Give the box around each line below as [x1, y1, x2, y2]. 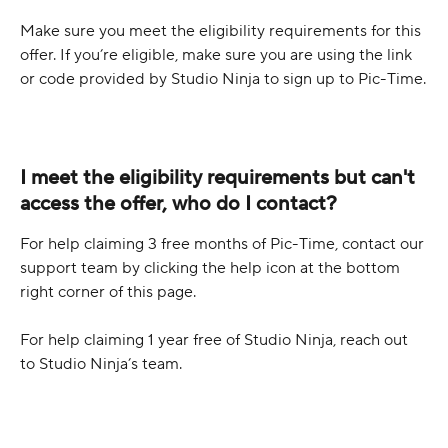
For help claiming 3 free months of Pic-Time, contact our [20, 233, 428, 254]
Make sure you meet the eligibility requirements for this [20, 21, 425, 42]
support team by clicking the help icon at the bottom [20, 257, 404, 278]
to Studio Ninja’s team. [20, 353, 182, 374]
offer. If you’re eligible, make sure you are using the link [20, 45, 416, 66]
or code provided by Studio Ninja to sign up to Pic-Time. [20, 69, 426, 90]
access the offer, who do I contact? [20, 190, 337, 217]
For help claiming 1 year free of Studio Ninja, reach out [20, 329, 412, 350]
